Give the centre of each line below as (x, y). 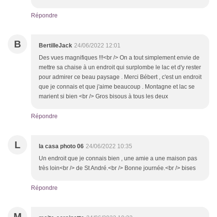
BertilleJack (55, 46)
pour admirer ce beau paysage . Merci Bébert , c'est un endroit (120, 77)
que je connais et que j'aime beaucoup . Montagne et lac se (117, 87)
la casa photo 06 (61, 147)
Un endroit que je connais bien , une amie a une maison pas (118, 159)
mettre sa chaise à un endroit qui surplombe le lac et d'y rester (120, 68)
